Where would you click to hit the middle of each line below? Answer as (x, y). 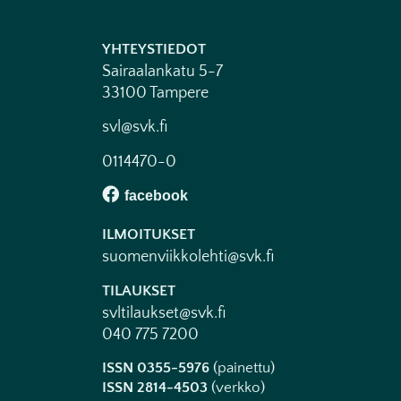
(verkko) (236, 387)
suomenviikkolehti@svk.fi (188, 257)
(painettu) (242, 367)
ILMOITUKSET (149, 235)
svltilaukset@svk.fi (164, 313)
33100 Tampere (155, 93)
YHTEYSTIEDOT (154, 49)
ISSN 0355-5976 (156, 367)
